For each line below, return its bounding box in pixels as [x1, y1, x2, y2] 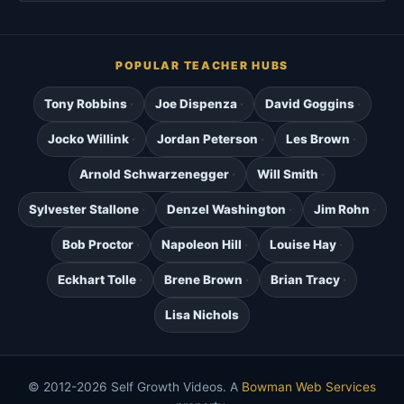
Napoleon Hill [161, 237, 242, 252]
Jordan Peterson [157, 132, 258, 147]
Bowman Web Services [242, 380, 376, 395]
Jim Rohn [313, 202, 370, 217]
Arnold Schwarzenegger [79, 167, 229, 182]
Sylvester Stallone [28, 202, 139, 217]
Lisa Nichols [165, 308, 239, 323]
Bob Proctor [61, 237, 133, 252]
